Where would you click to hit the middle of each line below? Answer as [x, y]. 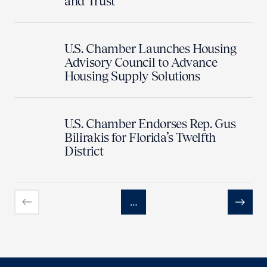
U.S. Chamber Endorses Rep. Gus [150, 123]
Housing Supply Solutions [132, 76]
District [84, 151]
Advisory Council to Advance [141, 62]
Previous [43, 215]
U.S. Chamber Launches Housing [150, 48]
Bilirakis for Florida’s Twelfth [140, 137]
